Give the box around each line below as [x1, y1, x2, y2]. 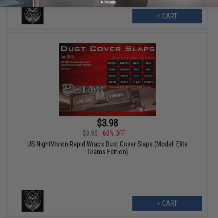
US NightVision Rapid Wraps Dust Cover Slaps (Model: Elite [27, 140, 188, 148]
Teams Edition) [87, 147, 128, 156]
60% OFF [102, 129, 125, 137]
